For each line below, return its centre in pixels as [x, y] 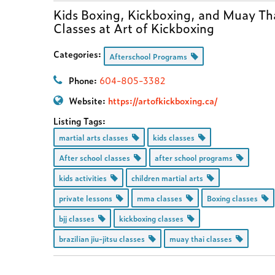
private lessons [87, 198]
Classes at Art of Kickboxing [134, 28]
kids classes [176, 137]
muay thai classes [203, 239]
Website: [87, 100]
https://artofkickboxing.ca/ [163, 100]
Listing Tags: [79, 121]
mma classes [161, 198]
